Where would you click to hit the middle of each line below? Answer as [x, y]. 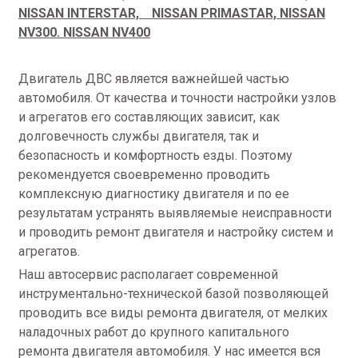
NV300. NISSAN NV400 [84, 32]
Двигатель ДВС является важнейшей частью [154, 79]
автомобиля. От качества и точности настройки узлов [177, 98]
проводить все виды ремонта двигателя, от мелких [173, 313]
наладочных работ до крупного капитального [154, 332]
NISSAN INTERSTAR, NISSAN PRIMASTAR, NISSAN [172, 13]
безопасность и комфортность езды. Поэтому [155, 155]
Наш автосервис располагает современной [148, 274]
